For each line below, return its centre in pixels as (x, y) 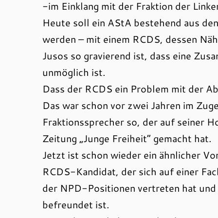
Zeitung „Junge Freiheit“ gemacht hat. (127, 138)
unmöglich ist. (74, 72)
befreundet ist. (76, 204)
